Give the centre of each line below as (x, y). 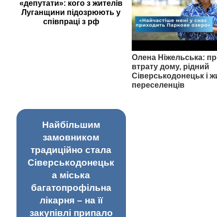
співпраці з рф (71, 22)
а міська (71, 175)
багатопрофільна (71, 187)
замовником (71, 137)
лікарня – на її (71, 200)
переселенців (158, 85)
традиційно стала (71, 150)
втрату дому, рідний (170, 66)
